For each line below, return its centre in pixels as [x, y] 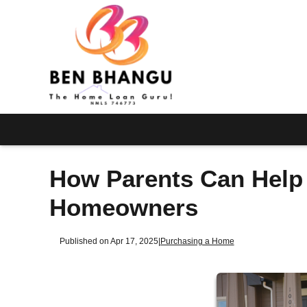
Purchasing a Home [197, 241]
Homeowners [124, 208]
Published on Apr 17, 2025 [109, 241]
